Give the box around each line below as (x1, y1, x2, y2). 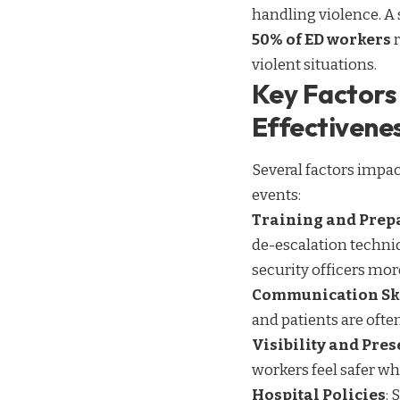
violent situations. (252, 55, 377, 75)
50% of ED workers (252, 30, 391, 50)
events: (252, 185, 301, 204)
